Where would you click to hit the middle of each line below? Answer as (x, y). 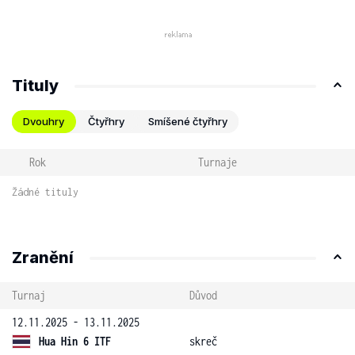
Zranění (43, 258)
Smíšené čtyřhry (188, 121)
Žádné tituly (45, 192)
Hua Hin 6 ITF (75, 341)
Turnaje (217, 162)
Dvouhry (44, 121)
